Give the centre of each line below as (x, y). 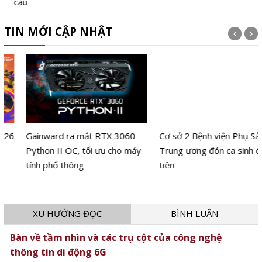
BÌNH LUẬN (195, 213)
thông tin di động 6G (58, 252)
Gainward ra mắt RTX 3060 (58, 136)
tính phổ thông (33, 165)
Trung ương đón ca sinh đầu (193, 151)
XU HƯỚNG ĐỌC (68, 213)
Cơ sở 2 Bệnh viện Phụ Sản (190, 136)
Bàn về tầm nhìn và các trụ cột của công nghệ (116, 237)
